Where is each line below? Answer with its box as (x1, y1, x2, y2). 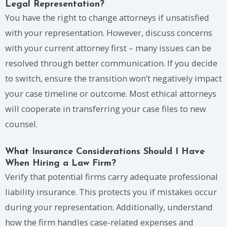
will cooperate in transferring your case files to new (5, 102, 206, 115)
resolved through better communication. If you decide (5, 57, 217, 69)
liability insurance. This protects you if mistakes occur (5, 186, 217, 198)
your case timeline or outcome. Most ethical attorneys (5, 87, 216, 99)
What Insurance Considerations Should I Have (5, 147, 205, 157)
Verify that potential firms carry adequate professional (5, 171, 218, 183)
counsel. (5, 118, 37, 130)
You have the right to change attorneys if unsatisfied (5, 11, 209, 23)
